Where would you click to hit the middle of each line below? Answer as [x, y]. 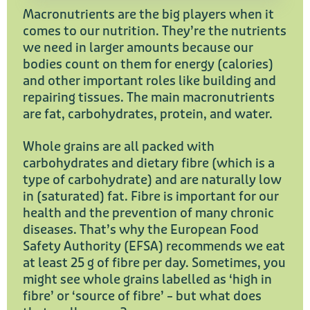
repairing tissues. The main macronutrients [149, 97]
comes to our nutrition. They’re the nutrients [155, 31]
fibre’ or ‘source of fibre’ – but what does [142, 296]
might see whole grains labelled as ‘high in [147, 279]
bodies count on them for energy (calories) [148, 64]
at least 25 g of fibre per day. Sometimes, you [154, 263]
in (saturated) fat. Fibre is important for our [151, 196]
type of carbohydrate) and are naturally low [152, 180]
